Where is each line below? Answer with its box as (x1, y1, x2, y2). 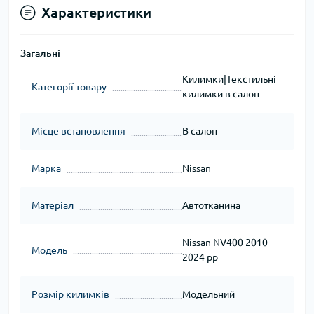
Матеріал (32, 200, 74, 212)
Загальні (20, 48, 60, 60)
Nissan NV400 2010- (182, 237, 271, 249)
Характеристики (41, 4, 151, 21)
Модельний (182, 289, 235, 301)
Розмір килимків (32, 289, 109, 301)
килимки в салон (182, 88, 259, 100)
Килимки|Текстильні (182, 74, 276, 86)
